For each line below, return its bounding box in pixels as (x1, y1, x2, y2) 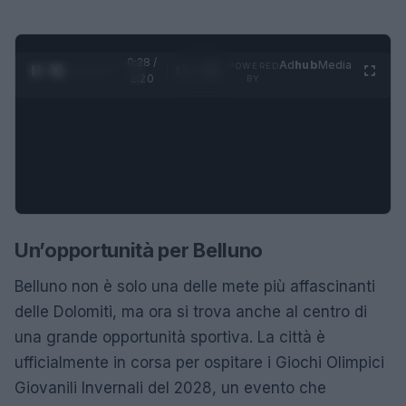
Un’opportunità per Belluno (14, 237, 264, 262)
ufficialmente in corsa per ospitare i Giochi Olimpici (14, 353, 384, 372)
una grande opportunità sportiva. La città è (14, 327, 325, 346)
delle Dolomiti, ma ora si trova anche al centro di (14, 302, 367, 321)
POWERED (228, 60, 279, 71)
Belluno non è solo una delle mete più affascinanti (14, 276, 375, 295)
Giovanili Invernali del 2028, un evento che (14, 378, 326, 397)
